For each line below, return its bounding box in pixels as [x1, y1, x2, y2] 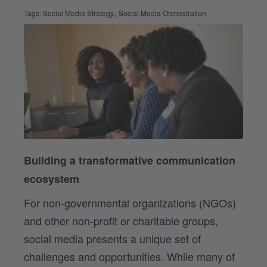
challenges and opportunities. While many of [24, 248, 235, 264]
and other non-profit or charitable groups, [24, 212, 218, 228]
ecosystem [24, 170, 79, 187]
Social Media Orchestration [119, 8, 206, 18]
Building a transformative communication [24, 152, 235, 168]
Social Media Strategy [43, 8, 114, 18]
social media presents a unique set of [24, 230, 201, 246]
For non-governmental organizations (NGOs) [24, 194, 236, 210]
